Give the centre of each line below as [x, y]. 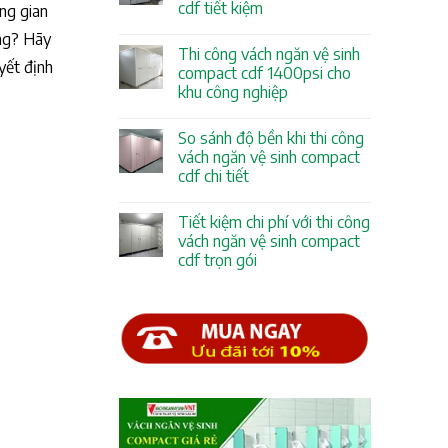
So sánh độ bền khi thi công [270, 138]
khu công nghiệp [232, 92]
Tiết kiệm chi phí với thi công [273, 222]
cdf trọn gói [217, 260]
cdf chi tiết [213, 176]
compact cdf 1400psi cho [264, 73]
